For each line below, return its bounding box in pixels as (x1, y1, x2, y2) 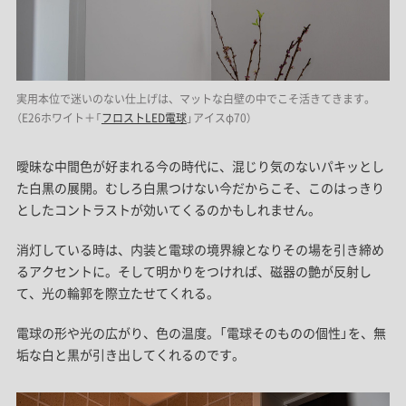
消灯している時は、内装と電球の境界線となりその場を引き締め (15, 239, 384, 258)
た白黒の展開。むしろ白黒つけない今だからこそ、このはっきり (15, 178, 384, 197)
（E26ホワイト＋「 (15, 109, 101, 126)
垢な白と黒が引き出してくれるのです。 (15, 344, 245, 363)
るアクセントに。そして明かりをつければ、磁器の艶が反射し (15, 261, 372, 280)
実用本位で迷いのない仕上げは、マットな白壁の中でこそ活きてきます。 (15, 90, 375, 107)
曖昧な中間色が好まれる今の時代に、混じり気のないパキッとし (15, 156, 384, 175)
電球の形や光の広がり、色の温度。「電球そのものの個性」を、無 (15, 323, 386, 342)
